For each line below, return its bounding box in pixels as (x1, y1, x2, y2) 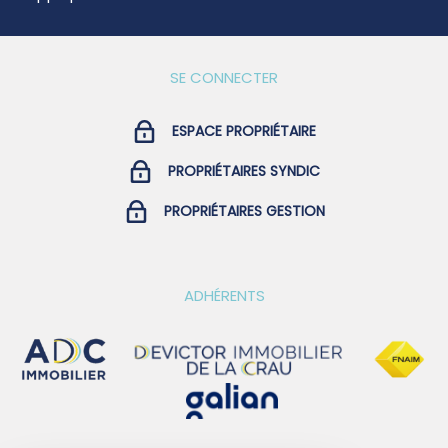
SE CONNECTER (170, 66, 278, 88)
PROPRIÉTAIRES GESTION (163, 200, 325, 221)
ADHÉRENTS (183, 284, 265, 306)
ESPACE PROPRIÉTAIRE (172, 120, 316, 141)
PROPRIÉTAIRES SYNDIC (168, 160, 320, 181)
